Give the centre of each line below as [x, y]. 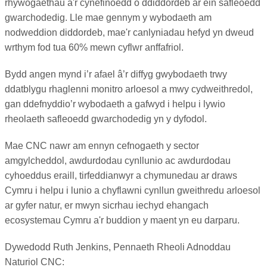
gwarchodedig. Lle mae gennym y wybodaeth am [108, 17]
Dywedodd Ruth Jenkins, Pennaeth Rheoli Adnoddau [118, 247]
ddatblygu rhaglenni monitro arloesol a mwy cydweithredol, [129, 89]
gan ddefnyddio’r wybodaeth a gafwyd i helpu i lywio [115, 104]
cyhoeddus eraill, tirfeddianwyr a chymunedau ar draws [121, 175]
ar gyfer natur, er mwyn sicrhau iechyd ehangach [107, 205]
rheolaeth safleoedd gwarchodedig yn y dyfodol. [106, 119]
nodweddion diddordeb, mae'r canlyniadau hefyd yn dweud [129, 32]
